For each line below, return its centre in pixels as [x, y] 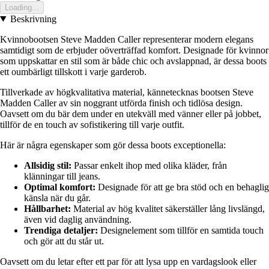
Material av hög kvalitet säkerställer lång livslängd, [168, 208]
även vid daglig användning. [78, 219]
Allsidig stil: [48, 165]
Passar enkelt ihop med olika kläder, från [149, 165]
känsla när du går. [57, 198]
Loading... [22, 7]
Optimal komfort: [60, 187]
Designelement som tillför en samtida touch [181, 230]
